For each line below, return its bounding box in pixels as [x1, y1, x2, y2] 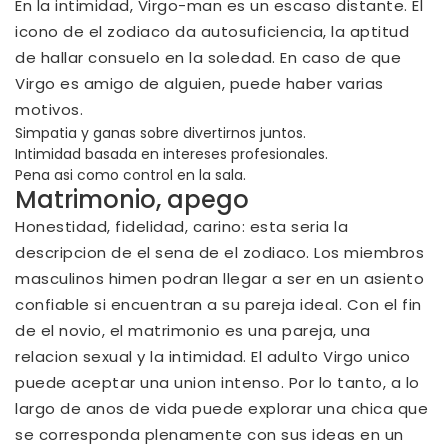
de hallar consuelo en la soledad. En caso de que [15, 46, 401, 68]
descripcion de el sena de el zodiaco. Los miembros [15, 241, 424, 263]
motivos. [15, 98, 83, 120]
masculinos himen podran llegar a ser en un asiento [15, 267, 424, 289]
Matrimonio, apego [15, 182, 249, 216]
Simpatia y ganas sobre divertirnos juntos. [15, 122, 306, 143]
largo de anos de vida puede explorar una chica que [15, 397, 428, 419]
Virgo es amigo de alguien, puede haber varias [15, 72, 384, 94]
